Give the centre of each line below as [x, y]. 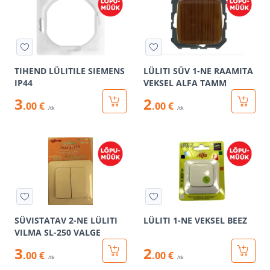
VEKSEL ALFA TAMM [185, 83]
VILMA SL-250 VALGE [58, 232]
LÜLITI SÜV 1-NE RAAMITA [198, 71]
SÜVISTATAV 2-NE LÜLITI [66, 220]
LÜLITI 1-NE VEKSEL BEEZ [195, 220]
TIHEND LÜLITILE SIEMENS [70, 71]
